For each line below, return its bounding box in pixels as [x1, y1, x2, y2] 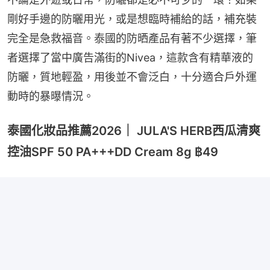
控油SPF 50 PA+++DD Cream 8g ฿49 [7, 145, 218, 160]
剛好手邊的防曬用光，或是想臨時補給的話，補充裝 [7, 13, 257, 26]
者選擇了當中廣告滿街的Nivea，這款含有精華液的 [7, 51, 253, 64]
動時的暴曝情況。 [7, 90, 94, 103]
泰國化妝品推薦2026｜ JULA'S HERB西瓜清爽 [7, 124, 260, 139]
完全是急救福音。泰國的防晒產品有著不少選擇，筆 [7, 32, 257, 45]
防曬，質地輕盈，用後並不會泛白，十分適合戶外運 [7, 71, 257, 84]
